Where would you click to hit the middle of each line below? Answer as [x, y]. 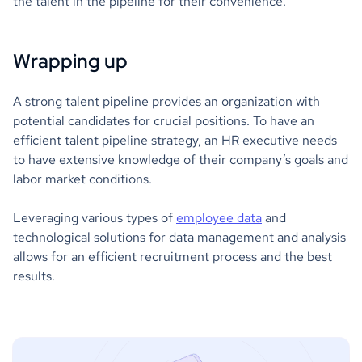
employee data [219, 217]
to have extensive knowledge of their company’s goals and [181, 159]
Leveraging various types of [95, 217]
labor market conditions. [82, 179]
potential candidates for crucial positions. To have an [164, 120]
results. [34, 276]
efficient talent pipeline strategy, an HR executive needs [175, 140]
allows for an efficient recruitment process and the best [173, 256]
